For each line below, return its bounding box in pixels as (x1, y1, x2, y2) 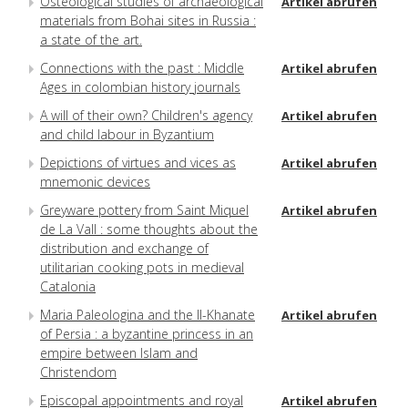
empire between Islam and (40, 343, 198, 362)
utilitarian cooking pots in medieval (40, 258, 244, 276)
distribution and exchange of (40, 239, 209, 257)
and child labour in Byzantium (40, 125, 214, 143)
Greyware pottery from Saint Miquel (40, 200, 249, 219)
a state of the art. (40, 30, 142, 48)
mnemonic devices (40, 172, 150, 190)
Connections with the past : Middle (40, 58, 244, 76)
